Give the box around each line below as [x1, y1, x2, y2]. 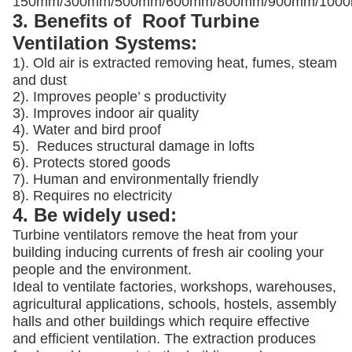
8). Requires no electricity [13, 188, 172, 203]
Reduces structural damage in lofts [33, 138, 255, 154]
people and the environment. [13, 262, 192, 277]
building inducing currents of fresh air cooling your [13, 244, 324, 260]
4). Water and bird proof [13, 122, 161, 137]
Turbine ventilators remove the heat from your [13, 227, 298, 243]
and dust [13, 72, 67, 88]
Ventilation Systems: [13, 32, 197, 53]
